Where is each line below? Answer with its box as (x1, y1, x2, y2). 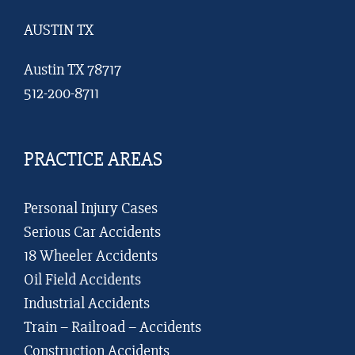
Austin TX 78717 (24, 59, 121, 80)
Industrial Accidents (24, 293, 150, 314)
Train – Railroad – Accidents (24, 317, 201, 338)
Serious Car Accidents (24, 222, 161, 242)
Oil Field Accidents (24, 269, 141, 290)
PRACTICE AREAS (24, 147, 162, 172)
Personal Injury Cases (24, 198, 158, 219)
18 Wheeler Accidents (24, 246, 158, 266)
